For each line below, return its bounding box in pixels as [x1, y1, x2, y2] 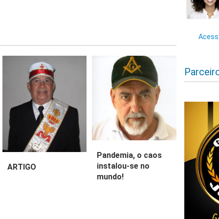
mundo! [97, 172, 124, 181]
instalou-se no [97, 161, 150, 171]
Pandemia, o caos [97, 150, 162, 160]
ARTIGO [7, 162, 36, 172]
